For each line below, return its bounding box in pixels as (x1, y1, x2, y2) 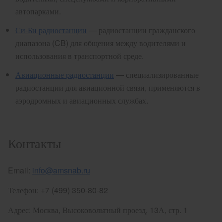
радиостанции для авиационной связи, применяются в (15, 82, 200, 93)
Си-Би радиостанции (15, 24, 87, 36)
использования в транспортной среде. (15, 50, 144, 61)
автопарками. (15, 5, 61, 17)
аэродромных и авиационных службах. (15, 95, 148, 106)
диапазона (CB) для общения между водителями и (15, 37, 186, 49)
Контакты (8, 133, 61, 152)
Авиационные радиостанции (15, 69, 114, 80)
